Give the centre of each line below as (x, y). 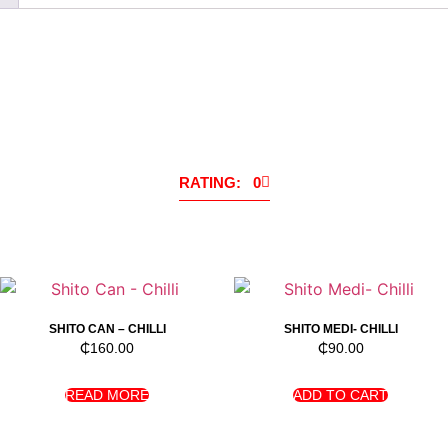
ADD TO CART (341, 395)
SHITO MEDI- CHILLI (340, 329)
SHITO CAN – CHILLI (107, 329)
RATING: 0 (219, 183)
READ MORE (107, 395)
